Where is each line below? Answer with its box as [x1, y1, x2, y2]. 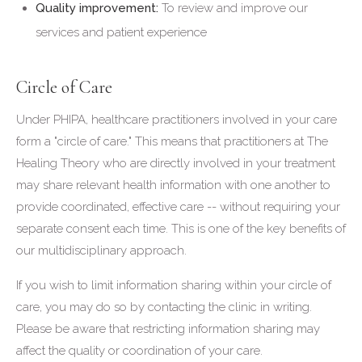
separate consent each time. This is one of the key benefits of [16, 221, 346, 236]
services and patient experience [36, 25, 207, 40]
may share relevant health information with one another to [16, 178, 330, 192]
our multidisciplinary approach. [16, 243, 187, 258]
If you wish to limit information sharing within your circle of [16, 278, 331, 293]
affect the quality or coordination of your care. [16, 343, 263, 358]
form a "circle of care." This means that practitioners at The [16, 134, 328, 149]
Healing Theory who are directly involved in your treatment [16, 156, 335, 170]
